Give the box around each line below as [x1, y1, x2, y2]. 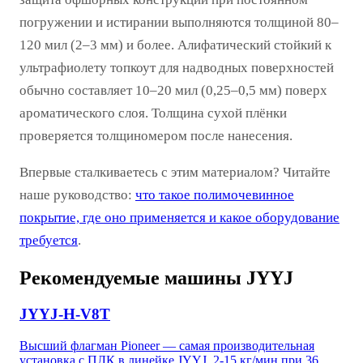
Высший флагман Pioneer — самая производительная [19, 339, 314, 353]
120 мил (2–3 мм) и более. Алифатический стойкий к [19, 36, 331, 53]
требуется [19, 232, 78, 248]
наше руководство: [19, 186, 135, 203]
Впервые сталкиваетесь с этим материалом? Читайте [19, 164, 331, 180]
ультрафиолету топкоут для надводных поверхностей [19, 59, 334, 75]
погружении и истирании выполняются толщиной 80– [19, 14, 339, 30]
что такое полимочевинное [135, 186, 294, 203]
